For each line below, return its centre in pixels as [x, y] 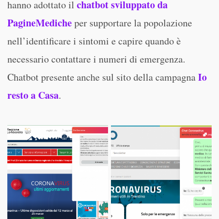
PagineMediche [40, 23]
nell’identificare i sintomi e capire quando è [94, 41]
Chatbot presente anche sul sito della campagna [103, 77]
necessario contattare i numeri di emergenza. [96, 59]
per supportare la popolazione [132, 23]
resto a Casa [33, 95]
